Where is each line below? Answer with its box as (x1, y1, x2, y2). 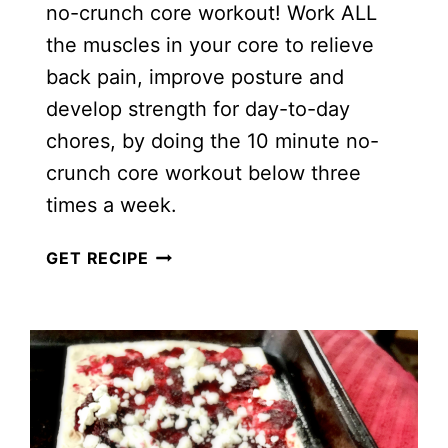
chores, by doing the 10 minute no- (46, 128, 380, 153)
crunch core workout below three (46, 160, 362, 185)
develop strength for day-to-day (46, 96, 351, 121)
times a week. (46, 192, 178, 217)
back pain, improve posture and (46, 64, 345, 89)
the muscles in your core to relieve (46, 32, 375, 57)
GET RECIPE (46, 247, 149, 268)
